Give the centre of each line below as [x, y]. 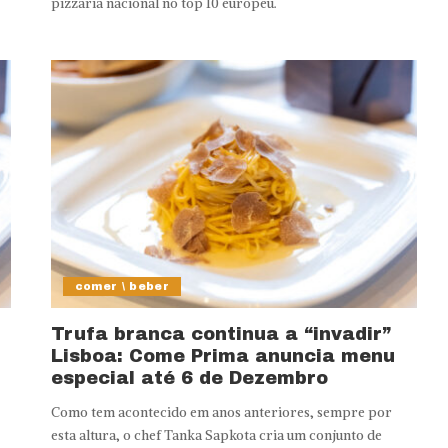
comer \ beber [122, 286]
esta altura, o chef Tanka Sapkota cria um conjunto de [216, 436]
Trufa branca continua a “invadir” [220, 334]
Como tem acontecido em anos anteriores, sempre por [221, 413]
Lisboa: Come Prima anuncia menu [222, 356]
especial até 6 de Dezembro [189, 378]
